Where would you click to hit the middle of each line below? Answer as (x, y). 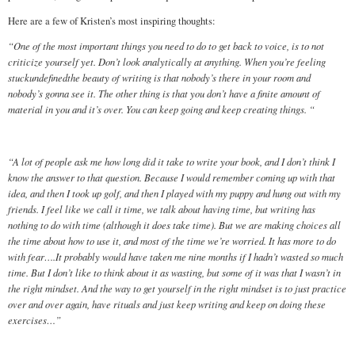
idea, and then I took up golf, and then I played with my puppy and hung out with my (174, 193)
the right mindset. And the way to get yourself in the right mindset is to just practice (177, 288)
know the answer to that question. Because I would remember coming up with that (172, 177)
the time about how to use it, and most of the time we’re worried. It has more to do (172, 240)
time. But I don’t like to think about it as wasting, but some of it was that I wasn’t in (174, 272)
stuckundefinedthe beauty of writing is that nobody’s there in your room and (159, 78)
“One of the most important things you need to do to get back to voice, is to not (166, 46)
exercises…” (34, 319)
